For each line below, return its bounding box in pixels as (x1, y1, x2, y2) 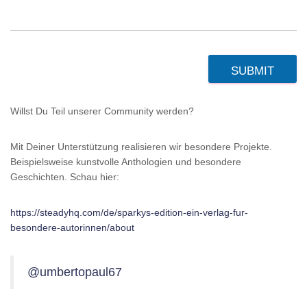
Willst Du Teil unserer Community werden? (10, 106, 194, 117)
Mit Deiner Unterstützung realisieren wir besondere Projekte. (10, 141, 272, 153)
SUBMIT (231, 64, 274, 78)
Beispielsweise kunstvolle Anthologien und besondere (10, 156, 241, 168)
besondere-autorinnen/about (10, 222, 134, 234)
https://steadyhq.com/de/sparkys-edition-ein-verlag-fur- (10, 207, 248, 219)
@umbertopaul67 (27, 265, 122, 280)
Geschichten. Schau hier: (10, 171, 119, 183)
